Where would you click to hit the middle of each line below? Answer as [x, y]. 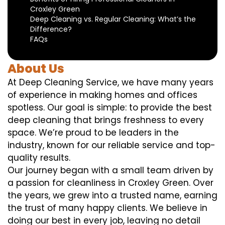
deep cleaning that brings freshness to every [106, 120]
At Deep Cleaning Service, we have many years [110, 83]
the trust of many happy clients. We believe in [107, 208]
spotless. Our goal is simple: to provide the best [110, 108]
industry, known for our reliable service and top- [111, 145]
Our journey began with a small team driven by [110, 171]
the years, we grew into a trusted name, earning [113, 196]
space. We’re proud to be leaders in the [93, 133]
